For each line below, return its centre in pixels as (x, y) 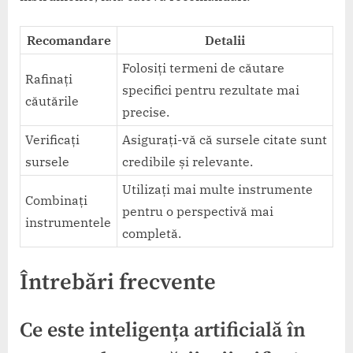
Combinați (57, 201)
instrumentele (69, 223)
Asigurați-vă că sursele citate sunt (225, 140)
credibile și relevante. (188, 162)
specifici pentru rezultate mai (211, 90)
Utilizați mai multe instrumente (218, 190)
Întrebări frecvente (118, 283)
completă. (152, 234)
